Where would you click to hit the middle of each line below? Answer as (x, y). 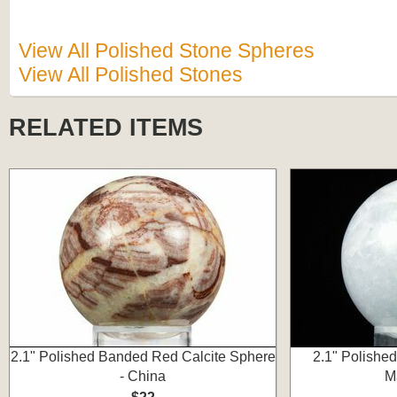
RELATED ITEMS (106, 128)
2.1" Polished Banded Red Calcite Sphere (143, 357)
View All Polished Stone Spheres (167, 51)
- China (143, 376)
